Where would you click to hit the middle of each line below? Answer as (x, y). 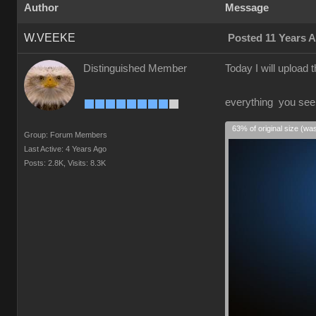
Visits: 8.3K (87, 163)
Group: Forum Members (66, 135)
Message (247, 8)
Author (41, 8)
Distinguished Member (135, 68)
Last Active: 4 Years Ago (65, 149)
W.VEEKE (50, 38)
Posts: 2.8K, (45, 163)
